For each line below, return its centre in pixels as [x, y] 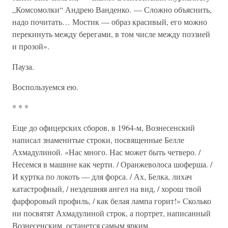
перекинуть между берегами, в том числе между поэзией [111, 34]
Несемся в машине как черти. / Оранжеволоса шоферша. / [112, 164]
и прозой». [31, 46]
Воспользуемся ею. [45, 87]
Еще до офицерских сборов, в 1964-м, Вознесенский [104, 127]
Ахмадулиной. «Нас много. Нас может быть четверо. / [106, 152]
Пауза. [23, 66]
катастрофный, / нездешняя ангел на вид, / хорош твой [107, 189]
